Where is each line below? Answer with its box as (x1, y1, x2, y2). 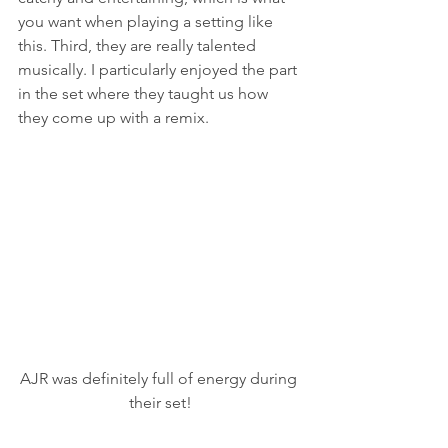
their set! (128, 392, 192, 412)
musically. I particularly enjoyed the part (18, 59, 301, 79)
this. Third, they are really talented (18, 35, 260, 55)
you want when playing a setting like (18, 11, 277, 31)
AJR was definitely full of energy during (19, 368, 301, 388)
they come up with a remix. (18, 107, 209, 127)
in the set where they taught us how (18, 83, 272, 103)
